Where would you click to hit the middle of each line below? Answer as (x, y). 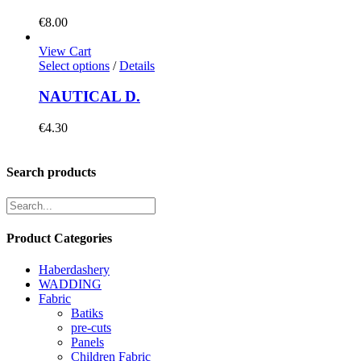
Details (137, 65)
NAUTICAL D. (89, 97)
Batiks (87, 313)
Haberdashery (74, 270)
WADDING (70, 284)
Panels (87, 342)
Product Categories (59, 238)
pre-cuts (91, 328)
